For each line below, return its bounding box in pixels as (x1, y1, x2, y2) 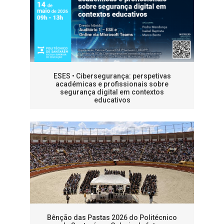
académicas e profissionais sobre (55, 80, 168, 88)
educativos (93, 96, 130, 104)
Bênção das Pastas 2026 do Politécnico (47, 213, 177, 222)
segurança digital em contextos (60, 88, 164, 96)
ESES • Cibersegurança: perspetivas (53, 72, 171, 80)
